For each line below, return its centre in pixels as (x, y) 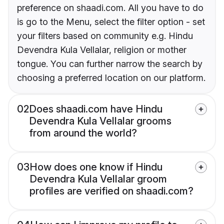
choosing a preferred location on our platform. (111, 78)
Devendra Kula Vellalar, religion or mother (102, 50)
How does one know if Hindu (96, 167)
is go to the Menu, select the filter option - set (111, 22)
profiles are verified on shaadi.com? (111, 191)
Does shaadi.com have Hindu (96, 109)
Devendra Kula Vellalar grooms (100, 121)
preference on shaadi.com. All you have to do (110, 8)
